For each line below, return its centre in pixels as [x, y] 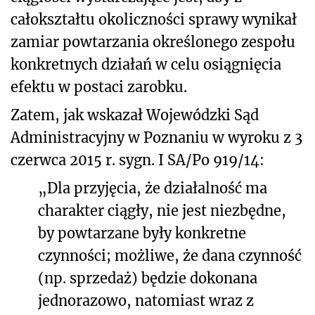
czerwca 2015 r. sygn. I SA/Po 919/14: [137, 160]
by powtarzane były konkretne [142, 233]
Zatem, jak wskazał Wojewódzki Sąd [135, 115]
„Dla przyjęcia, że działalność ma [153, 188]
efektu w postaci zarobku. [99, 86]
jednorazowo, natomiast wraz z [146, 300]
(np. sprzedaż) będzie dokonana [148, 278]
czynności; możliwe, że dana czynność [170, 255]
